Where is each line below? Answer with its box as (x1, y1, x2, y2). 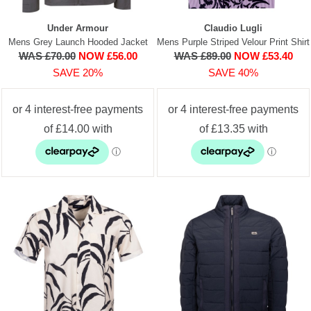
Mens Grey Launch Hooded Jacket (8, 36, 148, 47)
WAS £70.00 (18, 49, 76, 62)
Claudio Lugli (204, 22, 262, 33)
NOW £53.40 (233, 49, 293, 62)
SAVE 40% (208, 66, 258, 78)
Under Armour (47, 22, 108, 33)
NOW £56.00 (78, 49, 137, 62)
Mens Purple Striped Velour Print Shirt (157, 36, 310, 47)
